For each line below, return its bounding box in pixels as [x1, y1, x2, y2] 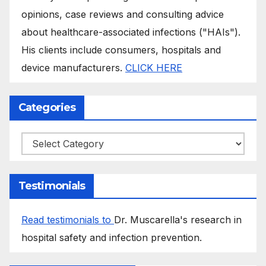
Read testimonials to [21, 213, 114, 226]
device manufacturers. [21, 61, 125, 74]
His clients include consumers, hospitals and [21, 43, 221, 56]
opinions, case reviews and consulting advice [21, 8, 224, 20]
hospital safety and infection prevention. [21, 231, 202, 243]
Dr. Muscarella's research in [114, 213, 242, 226]
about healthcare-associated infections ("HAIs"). [21, 26, 240, 38]
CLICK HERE [125, 61, 182, 74]
